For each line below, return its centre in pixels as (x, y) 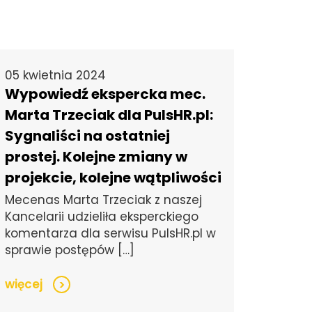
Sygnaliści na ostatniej (88, 136)
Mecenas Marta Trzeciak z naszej (104, 200)
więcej (24, 284)
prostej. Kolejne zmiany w (96, 157)
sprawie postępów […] (70, 250)
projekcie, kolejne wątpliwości (114, 178)
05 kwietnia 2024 (56, 76)
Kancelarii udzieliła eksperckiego (102, 217)
